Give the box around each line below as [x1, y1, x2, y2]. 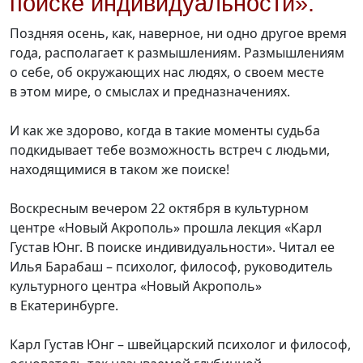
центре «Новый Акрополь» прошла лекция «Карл [10, 219, 322, 237]
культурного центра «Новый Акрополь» [10, 277, 262, 296]
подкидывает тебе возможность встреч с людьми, [10, 141, 330, 160]
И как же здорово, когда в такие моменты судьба [10, 122, 320, 140]
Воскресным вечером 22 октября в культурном [10, 199, 309, 218]
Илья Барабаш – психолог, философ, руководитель [10, 258, 333, 276]
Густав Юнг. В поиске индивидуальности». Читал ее [10, 238, 335, 257]
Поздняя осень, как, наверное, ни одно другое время [10, 24, 347, 43]
